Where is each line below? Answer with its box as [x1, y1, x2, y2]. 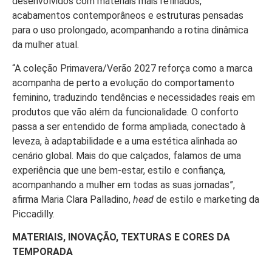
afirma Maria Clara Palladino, [12, 193, 133, 205]
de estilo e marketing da [154, 193, 259, 205]
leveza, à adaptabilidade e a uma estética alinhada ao [12, 135, 237, 147]
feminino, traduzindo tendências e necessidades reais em [12, 91, 255, 103]
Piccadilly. [12, 208, 55, 220]
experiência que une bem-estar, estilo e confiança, [12, 164, 225, 176]
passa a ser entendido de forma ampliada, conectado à [12, 120, 245, 132]
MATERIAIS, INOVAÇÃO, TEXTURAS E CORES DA [12, 231, 230, 243]
